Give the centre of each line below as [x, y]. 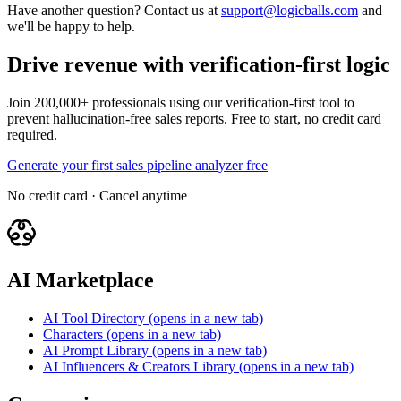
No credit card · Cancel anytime [97, 195]
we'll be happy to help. [71, 27]
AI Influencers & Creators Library [139, 366]
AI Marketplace [81, 280]
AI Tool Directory [96, 318]
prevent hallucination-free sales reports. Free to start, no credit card [194, 118]
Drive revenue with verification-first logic [199, 65]
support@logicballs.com [290, 11]
